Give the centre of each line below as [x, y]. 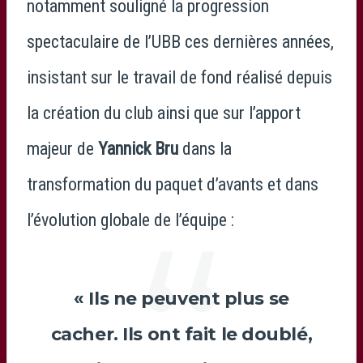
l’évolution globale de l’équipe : [130, 220]
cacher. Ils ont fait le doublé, [181, 334]
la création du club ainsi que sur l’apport [164, 113]
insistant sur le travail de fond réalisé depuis [179, 77]
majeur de [62, 148]
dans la [205, 148]
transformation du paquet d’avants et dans [173, 184]
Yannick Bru [138, 148]
